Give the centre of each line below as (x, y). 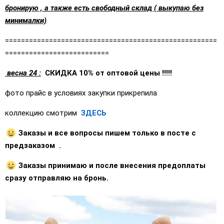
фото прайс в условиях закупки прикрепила (82, 93)
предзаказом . (33, 145)
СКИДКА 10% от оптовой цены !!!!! (107, 73)
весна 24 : (23, 73)
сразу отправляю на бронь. (57, 178)
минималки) (26, 20)
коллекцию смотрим (43, 113)
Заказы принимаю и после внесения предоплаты (111, 165)
